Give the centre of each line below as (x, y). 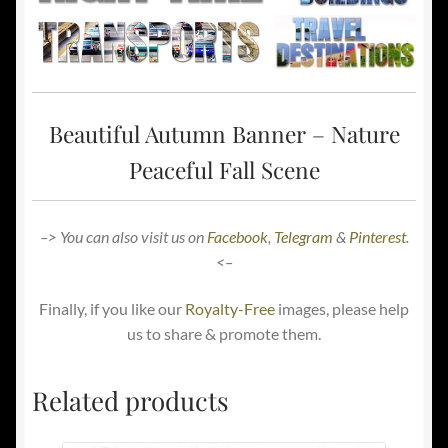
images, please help (342, 309)
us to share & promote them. (224, 334)
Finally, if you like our (112, 309)
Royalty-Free (230, 309)
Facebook (237, 236)
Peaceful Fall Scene (224, 169)
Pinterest (377, 236)
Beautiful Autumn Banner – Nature (224, 133)
